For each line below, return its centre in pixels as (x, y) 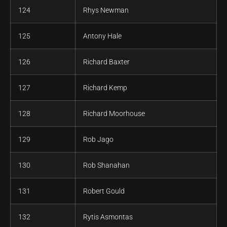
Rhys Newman (106, 10)
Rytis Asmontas (108, 217)
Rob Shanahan (106, 165)
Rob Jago (98, 140)
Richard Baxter (106, 62)
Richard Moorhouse (114, 114)
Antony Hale (102, 36)
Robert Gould (104, 191)
